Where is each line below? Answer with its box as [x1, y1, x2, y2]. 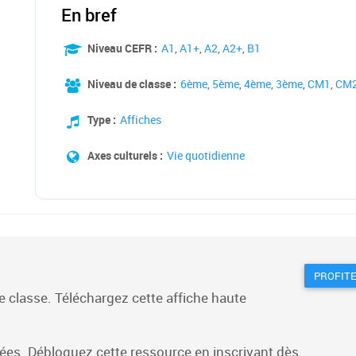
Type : [87, 112, 116, 127]
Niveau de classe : [87, 76, 176, 91]
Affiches [120, 112, 161, 127]
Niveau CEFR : [87, 41, 157, 56]
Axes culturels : [87, 148, 163, 163]
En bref [61, 3, 117, 26]
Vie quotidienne [167, 148, 245, 163]
